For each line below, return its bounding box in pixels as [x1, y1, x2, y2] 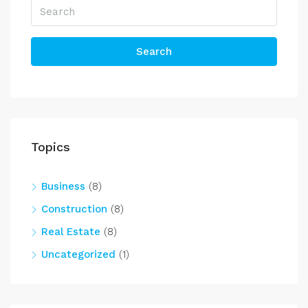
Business [41, 180, 85, 192]
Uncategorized [41, 248, 115, 261]
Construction [41, 203, 107, 215]
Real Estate [41, 225, 100, 238]
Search [136, 45, 172, 58]
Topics [31, 140, 70, 154]
